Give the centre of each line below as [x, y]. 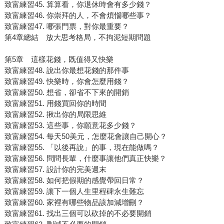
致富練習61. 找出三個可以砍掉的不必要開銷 [78, 213]
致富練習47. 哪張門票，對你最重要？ [66, 26]
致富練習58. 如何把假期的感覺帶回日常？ [74, 180]
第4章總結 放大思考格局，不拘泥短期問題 [77, 37]
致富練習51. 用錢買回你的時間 [55, 103]
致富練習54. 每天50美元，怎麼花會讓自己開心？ [85, 136]
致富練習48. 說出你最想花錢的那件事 [66, 70]
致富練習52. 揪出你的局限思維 [55, 114]
